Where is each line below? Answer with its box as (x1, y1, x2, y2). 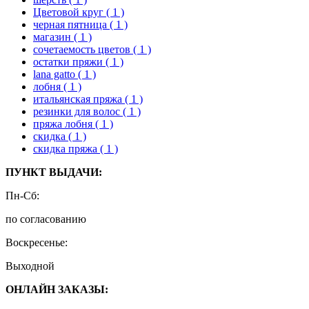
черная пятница (33, 18, 110, 30)
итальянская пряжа (33, 92, 125, 105)
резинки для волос (33, 105, 123, 117)
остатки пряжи (33, 55, 106, 68)
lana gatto (33, 68, 78, 80)
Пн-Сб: (6, 189, 39, 201)
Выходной (6, 259, 54, 272)
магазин (33, 30, 74, 43)
